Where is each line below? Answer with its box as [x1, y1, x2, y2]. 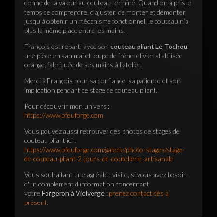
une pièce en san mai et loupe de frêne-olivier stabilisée [24, 51, 183, 60]
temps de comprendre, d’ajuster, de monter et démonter [24, 8, 186, 16]
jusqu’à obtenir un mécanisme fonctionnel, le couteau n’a [24, 17, 188, 26]
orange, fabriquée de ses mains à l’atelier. [24, 61, 142, 69]
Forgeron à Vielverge [42, 189, 106, 198]
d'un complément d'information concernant [24, 180, 149, 188]
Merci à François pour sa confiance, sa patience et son [24, 77, 181, 85]
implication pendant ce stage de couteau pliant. [24, 86, 157, 94]
